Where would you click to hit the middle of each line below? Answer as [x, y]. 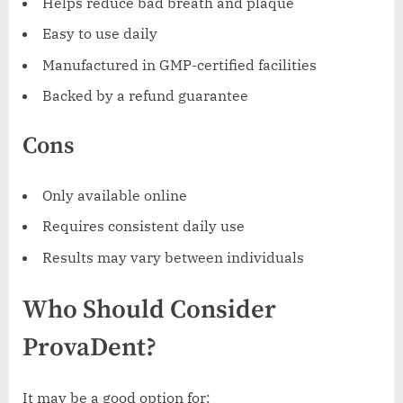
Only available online [115, 195]
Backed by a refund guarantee [145, 96]
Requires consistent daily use [143, 226]
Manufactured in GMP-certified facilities [179, 64]
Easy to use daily [100, 34]
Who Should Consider [149, 310]
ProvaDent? [90, 348]
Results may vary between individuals [173, 257]
